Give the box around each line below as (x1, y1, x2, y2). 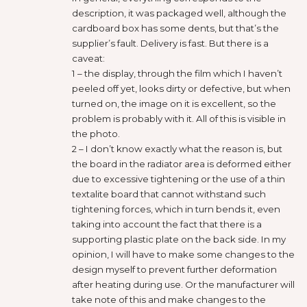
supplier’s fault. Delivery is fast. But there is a (72, 37, 269, 49)
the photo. (72, 127, 120, 139)
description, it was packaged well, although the (72, 7, 286, 19)
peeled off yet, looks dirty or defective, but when (72, 82, 291, 94)
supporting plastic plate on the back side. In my (72, 233, 286, 245)
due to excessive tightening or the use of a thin (72, 173, 285, 184)
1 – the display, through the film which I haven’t (72, 67, 282, 79)
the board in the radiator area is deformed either (72, 158, 291, 169)
